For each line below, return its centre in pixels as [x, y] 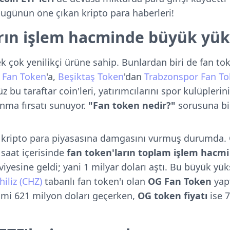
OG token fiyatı [174, 196]
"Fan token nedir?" [133, 105]
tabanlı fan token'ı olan [95, 181]
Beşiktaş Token [91, 76]
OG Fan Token [180, 181]
